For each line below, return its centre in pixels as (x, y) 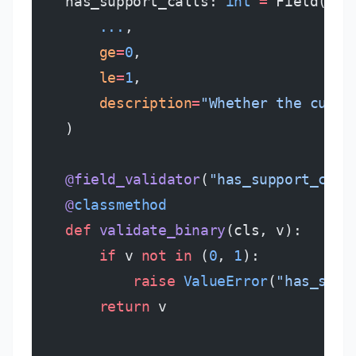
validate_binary (158, 230)
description (112, 103)
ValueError (221, 281)
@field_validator (116, 179)
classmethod (120, 205)
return (91, 306)
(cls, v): (263, 230)
